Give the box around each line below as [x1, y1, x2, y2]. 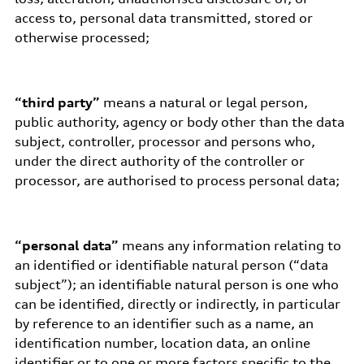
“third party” [14, 94, 100, 110]
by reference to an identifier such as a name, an [14, 315, 314, 331]
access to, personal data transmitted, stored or [14, 10, 313, 26]
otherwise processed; [14, 29, 149, 45]
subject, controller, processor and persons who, [14, 133, 315, 149]
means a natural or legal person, [99, 94, 308, 110]
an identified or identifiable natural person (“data [14, 257, 328, 273]
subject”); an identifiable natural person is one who [14, 276, 339, 292]
